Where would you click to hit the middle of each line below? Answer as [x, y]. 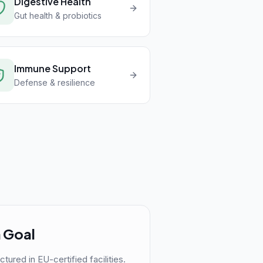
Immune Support [52, 68]
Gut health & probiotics [58, 16]
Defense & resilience [54, 82]
